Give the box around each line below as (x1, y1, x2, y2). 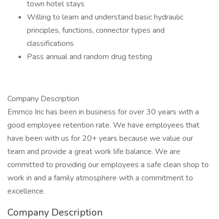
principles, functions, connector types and (27, 25, 165, 36)
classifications (27, 38, 74, 49)
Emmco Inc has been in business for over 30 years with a (7, 107, 199, 117)
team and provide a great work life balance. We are (7, 146, 180, 157)
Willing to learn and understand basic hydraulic (27, 12, 183, 22)
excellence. (7, 186, 45, 197)
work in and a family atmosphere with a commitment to (7, 173, 193, 183)
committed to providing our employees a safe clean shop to (7, 159, 209, 170)
